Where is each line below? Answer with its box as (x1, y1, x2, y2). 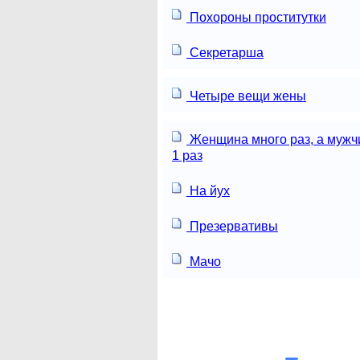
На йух (186, 183, 230, 198)
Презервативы (186, 219, 278, 233)
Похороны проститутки (186, 10, 326, 24)
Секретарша (186, 45, 264, 59)
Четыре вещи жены (186, 88, 306, 103)
